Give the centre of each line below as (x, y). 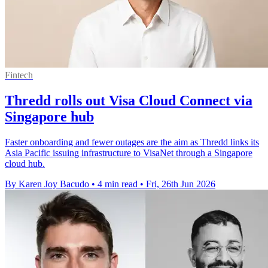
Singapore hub (49, 116)
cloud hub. (25, 163)
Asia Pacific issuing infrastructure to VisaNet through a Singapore (129, 153)
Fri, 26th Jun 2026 (181, 184)
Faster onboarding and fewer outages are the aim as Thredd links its (132, 142)
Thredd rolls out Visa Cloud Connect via (129, 100)
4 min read (118, 184)
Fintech (19, 75)
